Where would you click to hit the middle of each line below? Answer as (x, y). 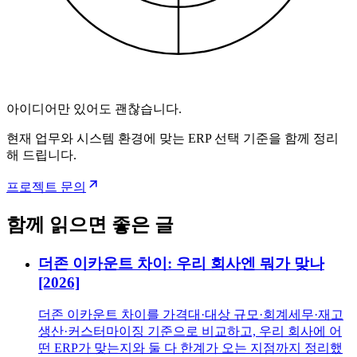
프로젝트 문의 (46, 187)
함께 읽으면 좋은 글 (90, 225)
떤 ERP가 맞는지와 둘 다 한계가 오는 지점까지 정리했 (190, 348)
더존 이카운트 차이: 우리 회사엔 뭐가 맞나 (181, 264)
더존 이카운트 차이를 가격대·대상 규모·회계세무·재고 (191, 314)
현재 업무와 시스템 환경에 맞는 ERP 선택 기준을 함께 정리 (173, 139)
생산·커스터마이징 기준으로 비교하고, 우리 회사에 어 (190, 331)
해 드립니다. (41, 155)
